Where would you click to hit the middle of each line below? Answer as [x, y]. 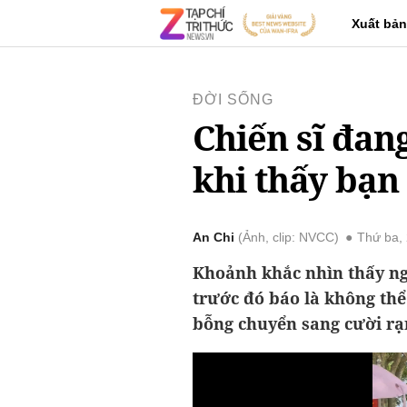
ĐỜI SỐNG [233, 99]
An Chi [213, 238]
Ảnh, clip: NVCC [288, 238]
